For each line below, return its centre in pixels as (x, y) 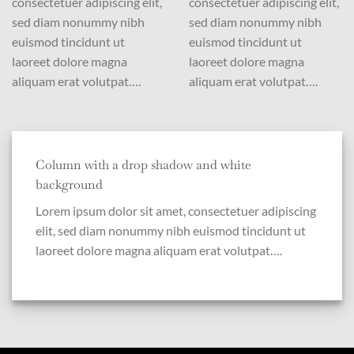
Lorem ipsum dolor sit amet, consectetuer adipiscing (176, 210)
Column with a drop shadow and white (143, 164)
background (69, 184)
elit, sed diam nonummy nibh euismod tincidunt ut (171, 230)
